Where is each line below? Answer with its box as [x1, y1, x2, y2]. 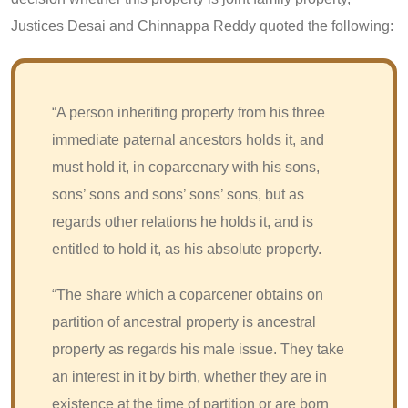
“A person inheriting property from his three [52, 104, 325, 120]
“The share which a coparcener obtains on [52, 286, 323, 302]
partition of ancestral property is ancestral [52, 313, 316, 330]
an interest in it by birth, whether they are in [52, 368, 327, 384]
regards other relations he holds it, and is [52, 213, 313, 229]
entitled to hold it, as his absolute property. [52, 240, 321, 257]
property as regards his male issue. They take [52, 341, 344, 357]
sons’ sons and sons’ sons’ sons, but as [52, 186, 304, 202]
